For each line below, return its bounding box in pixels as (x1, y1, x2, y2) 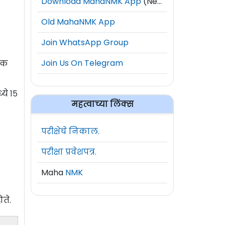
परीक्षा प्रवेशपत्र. (41, 146, 96, 158)
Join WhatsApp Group (41, 36, 129, 48)
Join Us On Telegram (41, 57, 123, 69)
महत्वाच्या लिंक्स (71, 98, 134, 110)
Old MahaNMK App (41, 16, 115, 28)
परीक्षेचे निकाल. (41, 125, 99, 137)
